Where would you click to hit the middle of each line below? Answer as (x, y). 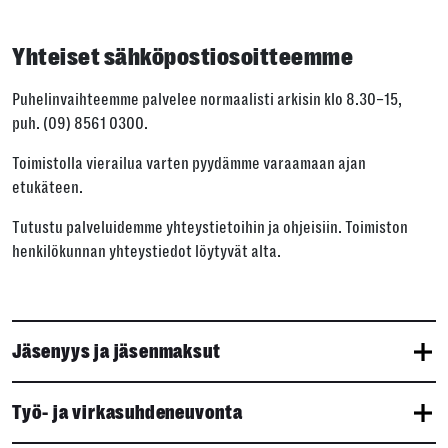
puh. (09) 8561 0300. (80, 123)
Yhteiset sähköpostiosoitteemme (183, 56)
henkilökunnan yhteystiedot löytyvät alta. (146, 251)
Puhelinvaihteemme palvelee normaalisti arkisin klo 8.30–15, (207, 99)
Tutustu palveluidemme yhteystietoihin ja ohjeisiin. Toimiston (210, 227)
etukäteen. (47, 187)
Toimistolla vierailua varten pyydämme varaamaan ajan (189, 163)
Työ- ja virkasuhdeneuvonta (127, 412)
